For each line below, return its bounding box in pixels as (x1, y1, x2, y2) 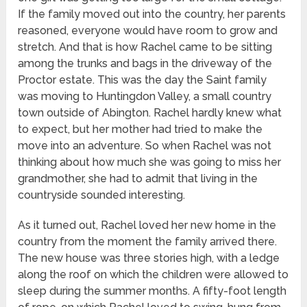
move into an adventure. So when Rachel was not (18, 139, 272, 153)
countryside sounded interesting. (18, 188, 186, 202)
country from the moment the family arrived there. (18, 235, 278, 249)
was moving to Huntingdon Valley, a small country (18, 90, 272, 103)
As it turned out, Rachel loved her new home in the (18, 219, 277, 232)
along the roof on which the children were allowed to (18, 268, 289, 282)
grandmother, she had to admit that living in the (18, 172, 258, 186)
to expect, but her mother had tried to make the (18, 123, 263, 136)
